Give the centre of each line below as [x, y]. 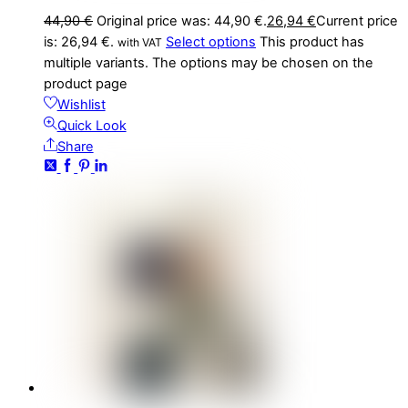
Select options [211, 41]
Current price [357, 20]
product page [86, 83]
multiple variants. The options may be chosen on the [209, 62]
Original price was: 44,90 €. [182, 20]
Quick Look [92, 125]
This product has [312, 41]
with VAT [140, 42]
